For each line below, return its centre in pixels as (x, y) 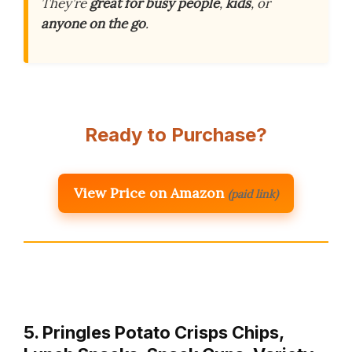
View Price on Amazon (149, 192)
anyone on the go (93, 23)
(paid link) (253, 194)
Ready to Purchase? (176, 134)
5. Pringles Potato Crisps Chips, (154, 332)
